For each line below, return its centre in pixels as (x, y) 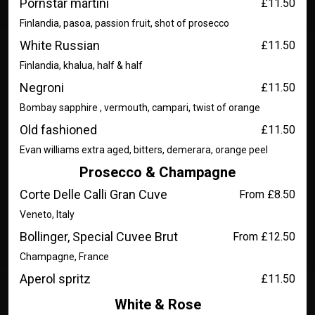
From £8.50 (267, 194)
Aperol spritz (55, 279)
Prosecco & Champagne (157, 172)
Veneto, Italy (47, 214)
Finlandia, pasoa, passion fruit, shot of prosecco (124, 23)
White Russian (60, 45)
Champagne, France (64, 257)
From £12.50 (264, 237)
